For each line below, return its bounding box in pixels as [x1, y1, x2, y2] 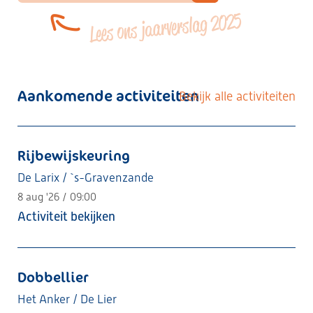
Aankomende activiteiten [17, 85, 199, 106]
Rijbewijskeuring [17, 146, 130, 165]
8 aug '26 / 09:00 [17, 191, 96, 203]
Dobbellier [17, 268, 89, 286]
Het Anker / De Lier [17, 292, 117, 306]
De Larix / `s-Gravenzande [17, 170, 154, 184]
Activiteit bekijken [17, 209, 115, 224]
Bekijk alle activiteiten [179, 89, 296, 103]
